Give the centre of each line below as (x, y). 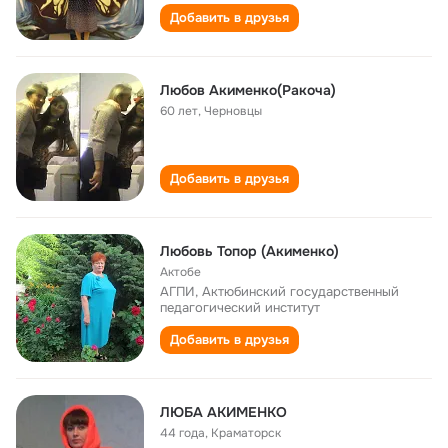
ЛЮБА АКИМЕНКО (223, 412)
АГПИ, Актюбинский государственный (279, 291)
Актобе (180, 272)
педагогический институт (240, 307)
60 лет (179, 111)
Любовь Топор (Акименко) (249, 251)
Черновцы (233, 111)
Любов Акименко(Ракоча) (248, 90)
